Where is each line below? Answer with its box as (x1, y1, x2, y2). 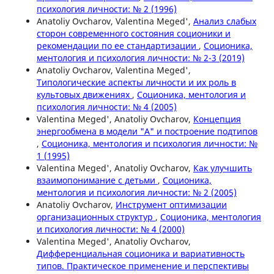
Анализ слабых (193, 15, 256, 27)
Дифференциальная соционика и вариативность (36, 247, 245, 259)
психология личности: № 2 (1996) (36, 2, 177, 15)
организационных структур (36, 210, 155, 223)
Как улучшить (193, 161, 252, 174)
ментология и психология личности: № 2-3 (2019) (36, 51, 245, 64)
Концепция (193, 113, 241, 125)
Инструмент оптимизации (115, 198, 227, 210)
